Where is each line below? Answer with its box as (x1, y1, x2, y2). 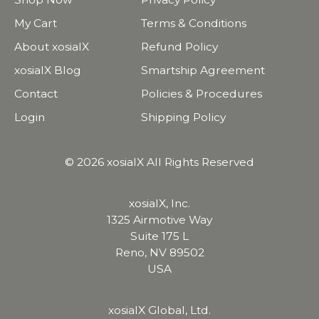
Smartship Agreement (141, 63, 266, 77)
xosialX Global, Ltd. (108, 303, 211, 317)
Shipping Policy (141, 110, 226, 124)
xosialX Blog (14, 63, 81, 77)
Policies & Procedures (141, 87, 263, 100)
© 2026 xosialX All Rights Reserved (65, 155, 254, 169)
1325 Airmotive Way (107, 213, 212, 226)
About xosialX (14, 40, 89, 53)
